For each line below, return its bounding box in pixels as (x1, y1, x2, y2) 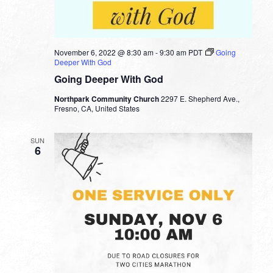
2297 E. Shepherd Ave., (160, 93, 239, 104)
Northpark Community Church (54, 93, 161, 105)
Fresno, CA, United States (54, 103, 140, 114)
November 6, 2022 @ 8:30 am (54, 47, 154, 58)
